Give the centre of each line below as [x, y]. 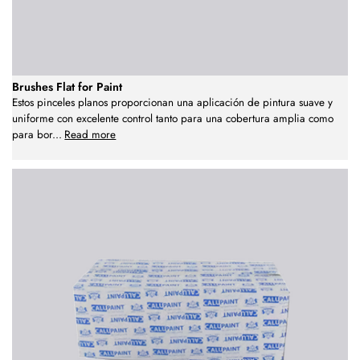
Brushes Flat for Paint [67, 86]
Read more [90, 134]
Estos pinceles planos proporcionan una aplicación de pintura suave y [172, 102]
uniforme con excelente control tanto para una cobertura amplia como [173, 118]
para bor [32, 134]
